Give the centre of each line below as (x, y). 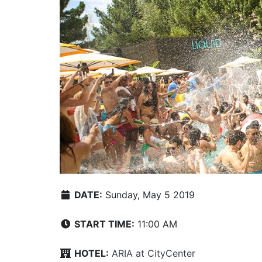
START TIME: (104, 224)
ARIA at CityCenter (154, 253)
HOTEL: (92, 253)
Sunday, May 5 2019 (149, 194)
